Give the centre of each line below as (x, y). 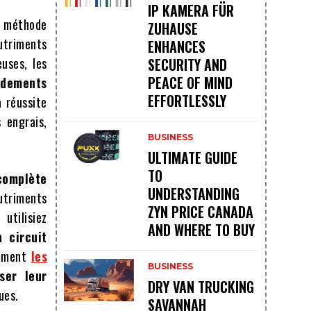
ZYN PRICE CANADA (200, 212)
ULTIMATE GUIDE (192, 158)
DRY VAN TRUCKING (201, 287)
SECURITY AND (187, 65)
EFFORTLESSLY (187, 101)
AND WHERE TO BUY (201, 230)
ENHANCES (176, 47)
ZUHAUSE (173, 29)
